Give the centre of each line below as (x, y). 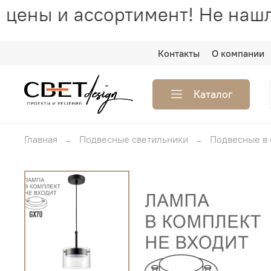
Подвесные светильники (134, 139)
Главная (41, 139)
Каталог (214, 94)
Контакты (179, 54)
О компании (238, 54)
